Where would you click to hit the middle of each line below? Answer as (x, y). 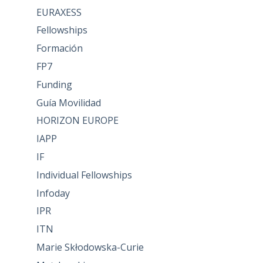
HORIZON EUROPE (77, 121)
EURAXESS (59, 12)
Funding (54, 84)
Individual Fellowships (84, 175)
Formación (59, 48)
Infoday (53, 193)
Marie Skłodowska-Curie (90, 247)
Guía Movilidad (68, 102)
